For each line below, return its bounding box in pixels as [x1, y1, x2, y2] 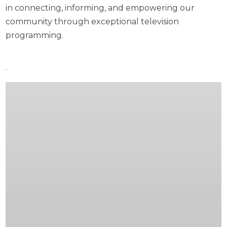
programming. [6, 30, 64, 41]
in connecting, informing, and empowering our [6, 3, 195, 13]
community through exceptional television [6, 17, 179, 27]
